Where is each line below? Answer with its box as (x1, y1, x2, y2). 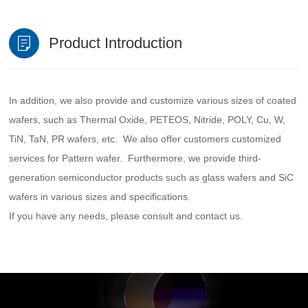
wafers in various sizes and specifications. (9, 190, 191, 202)
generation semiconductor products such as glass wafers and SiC (9, 171, 294, 183)
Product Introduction (49, 34, 183, 52)
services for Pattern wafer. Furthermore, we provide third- (9, 152, 262, 164)
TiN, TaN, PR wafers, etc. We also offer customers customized (9, 133, 282, 144)
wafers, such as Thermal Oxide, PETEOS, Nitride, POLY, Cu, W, (9, 113, 286, 125)
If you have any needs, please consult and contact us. (9, 210, 243, 221)
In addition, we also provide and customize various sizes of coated (9, 94, 297, 106)
